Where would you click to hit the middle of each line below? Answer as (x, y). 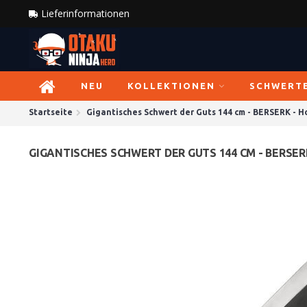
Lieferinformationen (84, 13)
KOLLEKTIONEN (171, 86)
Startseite (51, 112)
